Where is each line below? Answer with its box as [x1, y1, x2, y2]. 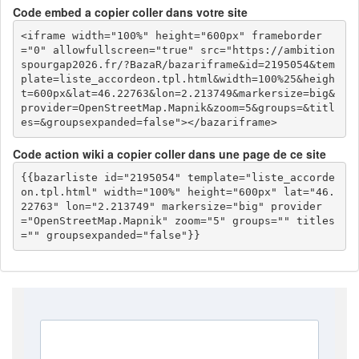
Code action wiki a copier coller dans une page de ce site [13, 146, 326, 162]
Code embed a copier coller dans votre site [13, 4, 248, 20]
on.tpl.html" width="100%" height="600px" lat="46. [21, 185, 336, 198]
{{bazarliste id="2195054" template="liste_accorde [21, 171, 336, 184]
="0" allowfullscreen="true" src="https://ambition [21, 43, 336, 56]
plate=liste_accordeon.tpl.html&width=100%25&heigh [21, 72, 336, 85]
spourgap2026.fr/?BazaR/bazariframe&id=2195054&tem [21, 58, 336, 71]
